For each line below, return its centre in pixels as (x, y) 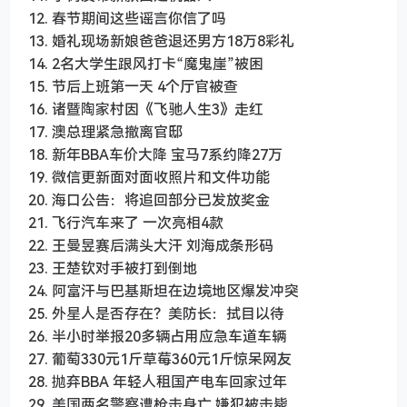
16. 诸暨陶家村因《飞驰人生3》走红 (146, 109)
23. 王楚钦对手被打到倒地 (113, 268)
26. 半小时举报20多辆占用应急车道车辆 (157, 337)
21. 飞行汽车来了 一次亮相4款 (126, 223)
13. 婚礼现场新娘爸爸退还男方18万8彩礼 (161, 41)
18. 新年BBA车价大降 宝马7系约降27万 (155, 155)
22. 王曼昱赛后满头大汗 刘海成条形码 (151, 246)
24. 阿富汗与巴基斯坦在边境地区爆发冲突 (164, 291)
